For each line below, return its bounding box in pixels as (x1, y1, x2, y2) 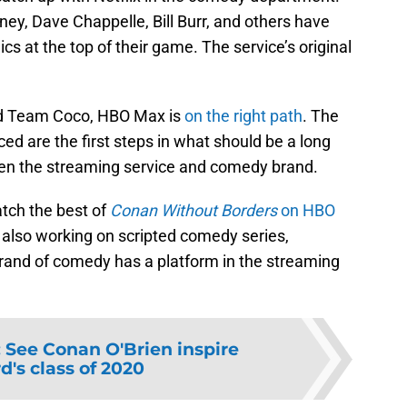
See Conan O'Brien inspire (5, 338, 239, 361)
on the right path (184, 106, 303, 126)
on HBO (277, 201, 335, 221)
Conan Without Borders (110, 201, 277, 221)
